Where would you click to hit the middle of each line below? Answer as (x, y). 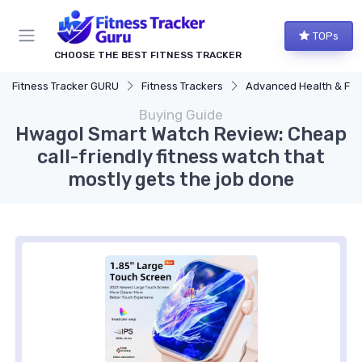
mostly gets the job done (181, 179)
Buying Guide (181, 114)
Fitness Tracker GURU (65, 86)
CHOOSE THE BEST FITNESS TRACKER (148, 55)
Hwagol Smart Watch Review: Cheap (181, 134)
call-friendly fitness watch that (181, 156)
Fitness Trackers (182, 86)
